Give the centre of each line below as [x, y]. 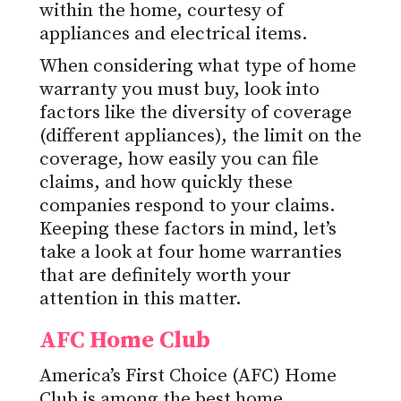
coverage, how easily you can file [179, 160]
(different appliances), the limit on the [200, 137]
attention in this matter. [141, 299]
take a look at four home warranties [191, 253]
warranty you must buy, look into [179, 90]
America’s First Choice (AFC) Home [188, 376]
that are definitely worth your [165, 276]
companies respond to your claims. [188, 206]
